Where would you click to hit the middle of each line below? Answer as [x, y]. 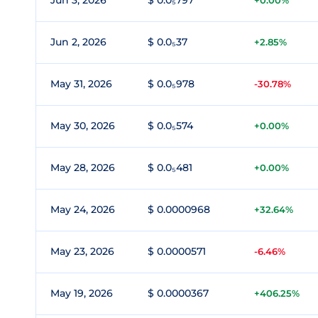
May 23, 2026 [82, 251]
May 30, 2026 [83, 126]
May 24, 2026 [83, 209]
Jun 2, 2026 [78, 42]
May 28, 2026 [83, 168]
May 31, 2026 [81, 84]
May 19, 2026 [82, 293]
